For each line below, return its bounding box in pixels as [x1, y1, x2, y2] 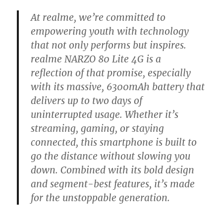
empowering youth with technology [31, 25, 189, 37]
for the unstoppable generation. [31, 192, 170, 204]
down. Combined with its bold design [31, 164, 195, 176]
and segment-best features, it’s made [31, 178, 195, 190]
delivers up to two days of [31, 95, 143, 107]
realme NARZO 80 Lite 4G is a [31, 53, 162, 65]
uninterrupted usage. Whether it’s [31, 109, 179, 120]
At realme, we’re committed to [31, 11, 166, 23]
